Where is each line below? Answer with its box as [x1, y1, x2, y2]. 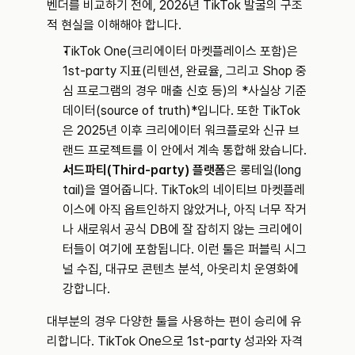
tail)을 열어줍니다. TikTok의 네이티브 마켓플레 [63, 182, 305, 197]
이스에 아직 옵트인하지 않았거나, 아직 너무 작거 [63, 202, 307, 217]
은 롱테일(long [226, 162, 301, 177]
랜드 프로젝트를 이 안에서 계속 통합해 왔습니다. [63, 143, 307, 158]
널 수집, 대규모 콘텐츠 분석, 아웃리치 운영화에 [63, 261, 299, 277]
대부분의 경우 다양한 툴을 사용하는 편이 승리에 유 [47, 314, 302, 329]
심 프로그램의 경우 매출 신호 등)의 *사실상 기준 [63, 83, 307, 98]
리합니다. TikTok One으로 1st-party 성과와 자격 [47, 334, 303, 349]
